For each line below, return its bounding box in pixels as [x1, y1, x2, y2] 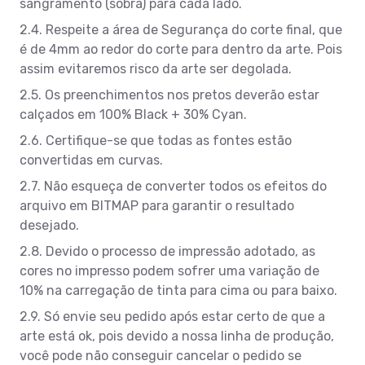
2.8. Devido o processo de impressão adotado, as [20, 243, 315, 259]
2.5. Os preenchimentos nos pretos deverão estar [20, 86, 319, 103]
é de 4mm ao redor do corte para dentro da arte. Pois [20, 41, 342, 57]
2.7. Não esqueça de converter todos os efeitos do [20, 178, 327, 194]
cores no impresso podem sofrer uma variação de [20, 262, 319, 279]
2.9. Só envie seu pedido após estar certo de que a [20, 308, 325, 324]
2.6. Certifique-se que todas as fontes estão [20, 132, 292, 148]
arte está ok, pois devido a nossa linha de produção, [20, 328, 334, 344]
